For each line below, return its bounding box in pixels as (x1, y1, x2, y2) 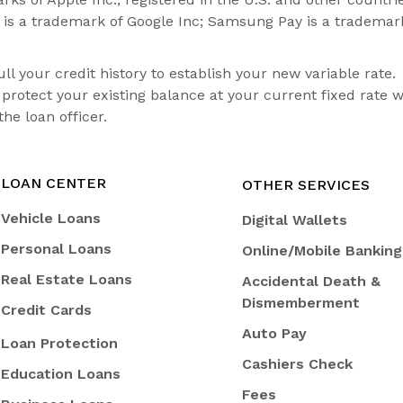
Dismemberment (242, 294, 361, 312)
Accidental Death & (242, 273, 381, 291)
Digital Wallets (242, 211, 348, 229)
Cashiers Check (242, 355, 354, 373)
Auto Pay (242, 325, 308, 343)
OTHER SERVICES (242, 176, 371, 194)
